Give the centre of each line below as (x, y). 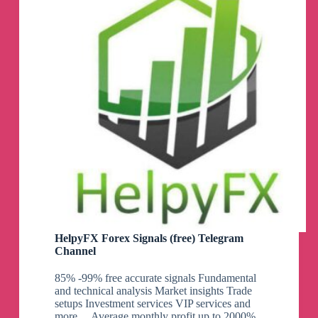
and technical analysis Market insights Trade (153, 290)
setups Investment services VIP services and (152, 303)
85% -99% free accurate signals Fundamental (155, 278)
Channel (75, 251)
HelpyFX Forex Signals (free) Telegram (149, 238)
